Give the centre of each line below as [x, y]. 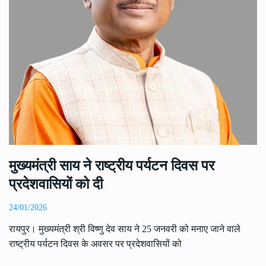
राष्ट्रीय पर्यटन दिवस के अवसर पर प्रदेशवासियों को [95, 244]
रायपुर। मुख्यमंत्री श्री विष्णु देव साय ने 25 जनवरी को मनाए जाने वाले [125, 229]
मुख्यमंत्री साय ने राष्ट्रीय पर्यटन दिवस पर [112, 166]
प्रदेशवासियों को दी [56, 184]
